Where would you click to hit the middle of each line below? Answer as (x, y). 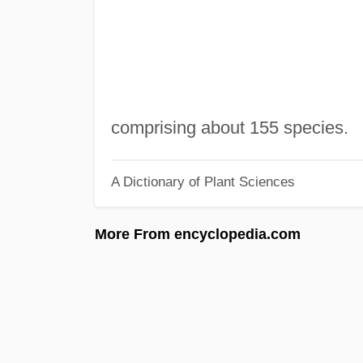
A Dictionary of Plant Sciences (203, 182)
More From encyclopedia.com (198, 234)
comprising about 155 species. (229, 127)
